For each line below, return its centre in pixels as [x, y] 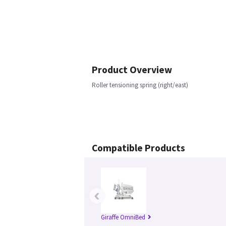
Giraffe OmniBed [123, 217]
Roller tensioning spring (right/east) [140, 85]
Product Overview [132, 70]
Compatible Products [138, 148]
